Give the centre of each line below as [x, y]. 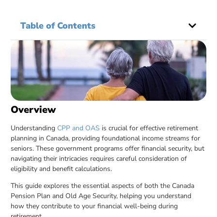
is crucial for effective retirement [149, 128]
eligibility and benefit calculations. [62, 169]
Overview [33, 109]
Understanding [34, 128]
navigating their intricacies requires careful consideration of [99, 158]
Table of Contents [58, 26]
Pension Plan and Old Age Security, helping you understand [101, 196]
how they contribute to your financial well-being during [94, 206]
